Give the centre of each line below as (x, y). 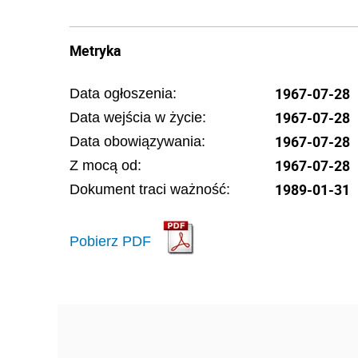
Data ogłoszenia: (123, 93)
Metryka (95, 50)
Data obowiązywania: (137, 141)
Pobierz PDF (110, 241)
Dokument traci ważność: (150, 189)
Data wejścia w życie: (138, 117)
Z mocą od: (105, 165)
